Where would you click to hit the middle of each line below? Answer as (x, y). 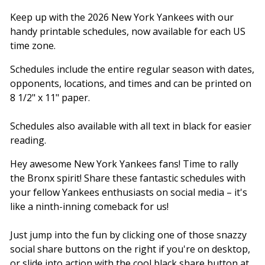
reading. (28, 140)
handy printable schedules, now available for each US (128, 32)
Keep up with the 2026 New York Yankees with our (122, 17)
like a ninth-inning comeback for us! (90, 207)
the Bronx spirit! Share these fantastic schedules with (128, 178)
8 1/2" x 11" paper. (50, 98)
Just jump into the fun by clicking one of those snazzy (129, 235)
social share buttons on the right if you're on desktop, (130, 249)
